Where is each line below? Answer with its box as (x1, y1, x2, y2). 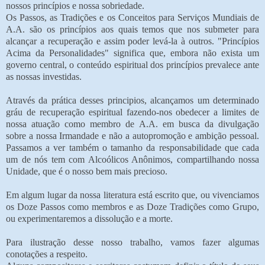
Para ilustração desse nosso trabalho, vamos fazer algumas (6, 237, 259, 247)
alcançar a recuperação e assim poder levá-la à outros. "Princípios (6, 35, 259, 46)
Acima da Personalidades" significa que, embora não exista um (6, 47, 259, 58)
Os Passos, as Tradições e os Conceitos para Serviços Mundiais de (6, 12, 259, 22)
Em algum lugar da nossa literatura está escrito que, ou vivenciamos (6, 189, 259, 200)
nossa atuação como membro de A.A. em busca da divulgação (6, 118, 259, 129)
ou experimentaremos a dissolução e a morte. (6, 213, 173, 224)
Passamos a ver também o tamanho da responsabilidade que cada (6, 142, 259, 153)
